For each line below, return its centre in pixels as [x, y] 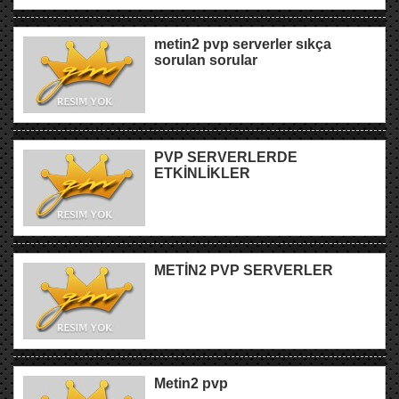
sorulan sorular [206, 60]
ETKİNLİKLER [202, 173]
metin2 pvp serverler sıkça [243, 44]
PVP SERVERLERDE [226, 157]
